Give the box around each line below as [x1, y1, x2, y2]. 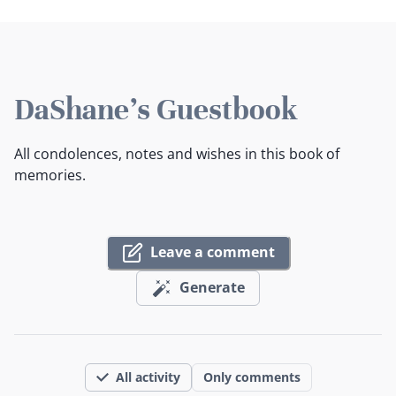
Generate [179, 278, 245, 298]
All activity [115, 368, 180, 385]
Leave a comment [149, 242, 275, 263]
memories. [14, 164, 86, 185]
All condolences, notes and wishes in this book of [14, 143, 339, 164]
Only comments [202, 368, 301, 385]
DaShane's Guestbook [14, 90, 298, 128]
